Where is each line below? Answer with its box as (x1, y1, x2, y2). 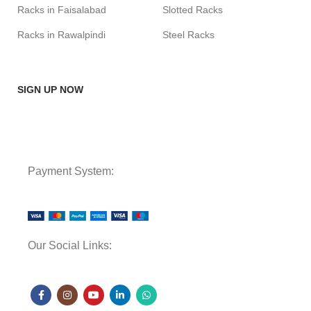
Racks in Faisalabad (17, 4, 106, 15)
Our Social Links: (28, 239, 112, 251)
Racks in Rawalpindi (17, 29, 106, 40)
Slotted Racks (162, 4, 223, 15)
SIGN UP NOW (17, 84, 83, 95)
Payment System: (28, 165, 114, 177)
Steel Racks (162, 29, 215, 40)
